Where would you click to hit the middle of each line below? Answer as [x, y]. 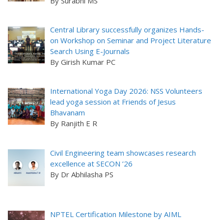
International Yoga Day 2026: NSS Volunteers [126, 91]
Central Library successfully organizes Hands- [127, 30]
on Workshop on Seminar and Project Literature [131, 41]
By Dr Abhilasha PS [82, 174]
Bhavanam [68, 113]
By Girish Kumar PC [83, 62]
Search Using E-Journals [90, 51]
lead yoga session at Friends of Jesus [113, 102]
